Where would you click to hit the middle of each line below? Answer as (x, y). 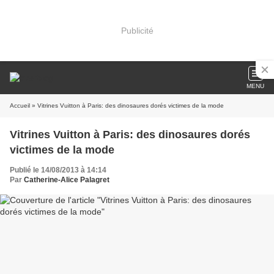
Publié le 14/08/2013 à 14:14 (58, 170)
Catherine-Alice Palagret (67, 180)
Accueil (20, 106)
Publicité (137, 30)
